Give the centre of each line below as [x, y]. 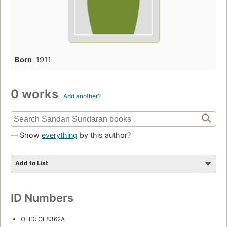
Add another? [82, 96]
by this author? [104, 135]
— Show [26, 135]
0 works [36, 94]
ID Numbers [42, 197]
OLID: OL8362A [43, 219]
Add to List [32, 163]
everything [60, 135]
